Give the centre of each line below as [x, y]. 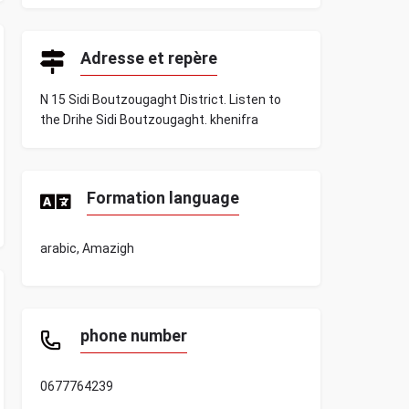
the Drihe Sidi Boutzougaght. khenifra [149, 120]
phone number [133, 336]
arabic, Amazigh [87, 248]
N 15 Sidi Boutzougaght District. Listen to [160, 100]
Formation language [163, 198]
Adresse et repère [148, 58]
